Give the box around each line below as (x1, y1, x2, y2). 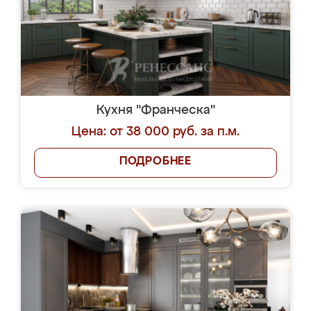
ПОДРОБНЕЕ (119, 156, 192, 167)
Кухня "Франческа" (96, 104, 215, 117)
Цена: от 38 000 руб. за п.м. (72, 126, 239, 138)
